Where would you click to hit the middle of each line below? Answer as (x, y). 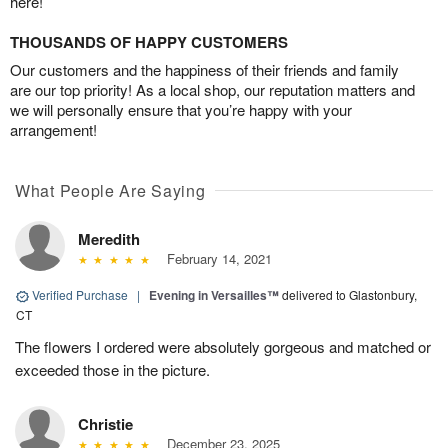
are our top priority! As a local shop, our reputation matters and (212, 90)
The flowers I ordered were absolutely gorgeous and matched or (223, 347)
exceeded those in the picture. (112, 370)
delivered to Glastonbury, (349, 295)
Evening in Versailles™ (214, 295)
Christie (105, 424)
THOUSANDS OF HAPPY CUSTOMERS (149, 42)
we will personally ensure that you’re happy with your (181, 110)
